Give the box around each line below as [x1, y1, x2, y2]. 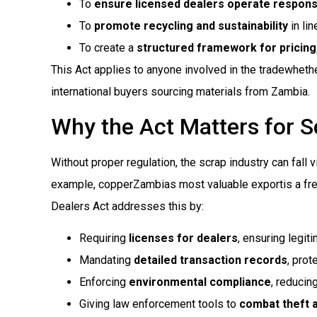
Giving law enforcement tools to [79, 296, 239, 311]
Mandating [79, 253, 134, 267]
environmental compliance [129, 275, 271, 289]
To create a [79, 41, 137, 55]
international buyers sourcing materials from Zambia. [51, 85, 310, 99]
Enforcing [79, 275, 129, 289]
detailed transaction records [134, 253, 287, 267]
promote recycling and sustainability [94, 19, 288, 33]
